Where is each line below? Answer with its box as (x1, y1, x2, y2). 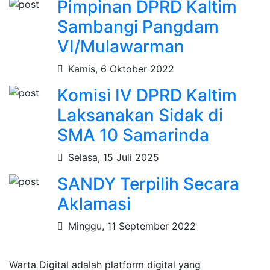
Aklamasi (57, 193, 131, 214)
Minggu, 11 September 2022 (68, 219, 196, 232)
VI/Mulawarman (57, 36, 184, 57)
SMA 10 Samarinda (57, 124, 209, 145)
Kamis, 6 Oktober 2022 (68, 62, 174, 75)
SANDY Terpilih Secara (57, 173, 239, 194)
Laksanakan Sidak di (57, 104, 223, 125)
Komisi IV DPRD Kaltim (57, 84, 237, 105)
